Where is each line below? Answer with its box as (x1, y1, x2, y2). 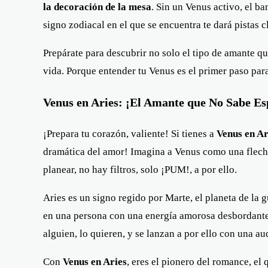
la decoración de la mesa (43, 1, 151, 13)
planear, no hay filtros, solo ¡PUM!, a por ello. (43, 163, 237, 175)
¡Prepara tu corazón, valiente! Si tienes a (43, 127, 217, 139)
